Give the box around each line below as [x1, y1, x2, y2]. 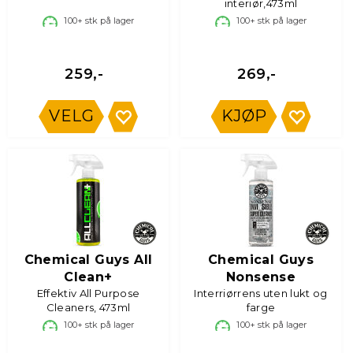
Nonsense [225, 269, 296, 284]
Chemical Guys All [24, 252, 153, 267]
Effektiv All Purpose [36, 287, 140, 299]
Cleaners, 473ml [46, 301, 131, 314]
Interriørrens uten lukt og [194, 287, 328, 299]
